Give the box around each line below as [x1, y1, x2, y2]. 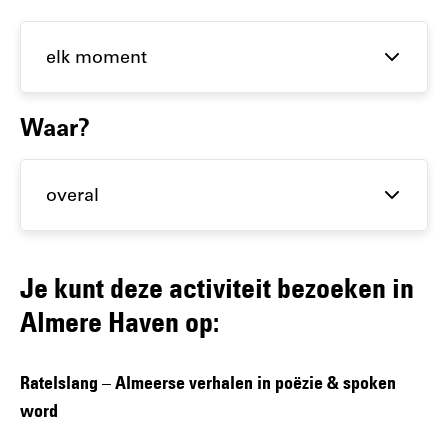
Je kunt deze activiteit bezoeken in [20, 271, 414, 305]
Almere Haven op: [20, 305, 219, 339]
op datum [20, 36, 102, 54]
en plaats [20, 64, 97, 82]
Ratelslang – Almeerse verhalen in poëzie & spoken [20, 371, 396, 394]
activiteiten [20, 8, 113, 26]
